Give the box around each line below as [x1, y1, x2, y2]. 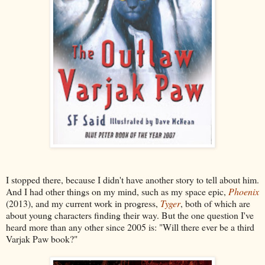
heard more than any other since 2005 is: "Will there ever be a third [6, 221, 254, 234]
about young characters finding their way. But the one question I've [6, 209, 254, 222]
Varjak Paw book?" [6, 232, 77, 245]
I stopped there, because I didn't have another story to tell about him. [6, 173, 259, 186]
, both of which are [180, 197, 250, 210]
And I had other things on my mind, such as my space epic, [6, 185, 228, 198]
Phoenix [228, 185, 259, 198]
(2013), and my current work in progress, [6, 197, 160, 210]
